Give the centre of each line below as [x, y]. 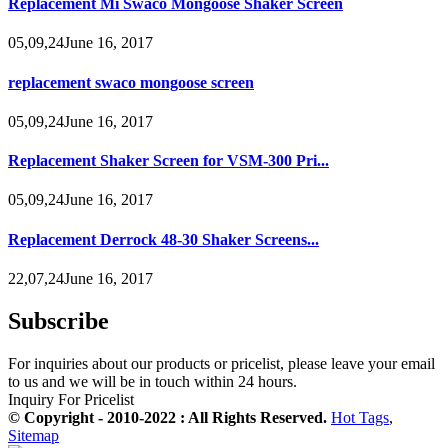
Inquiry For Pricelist [71, 399]
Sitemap [33, 435]
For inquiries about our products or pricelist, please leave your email [221, 363]
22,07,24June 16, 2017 [80, 278]
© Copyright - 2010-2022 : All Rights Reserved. [169, 417]
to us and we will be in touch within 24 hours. [152, 381]
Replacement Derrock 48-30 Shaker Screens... [163, 239]
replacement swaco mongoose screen [131, 82]
